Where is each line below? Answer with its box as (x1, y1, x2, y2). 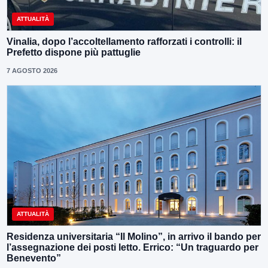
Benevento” (7, 253, 61, 264)
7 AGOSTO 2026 (7, 66, 57, 74)
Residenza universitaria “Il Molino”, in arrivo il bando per (7, 232, 261, 242)
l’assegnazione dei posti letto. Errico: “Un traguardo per (7, 242, 258, 253)
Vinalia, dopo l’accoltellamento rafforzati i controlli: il (7, 36, 242, 47)
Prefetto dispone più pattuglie (7, 47, 141, 57)
